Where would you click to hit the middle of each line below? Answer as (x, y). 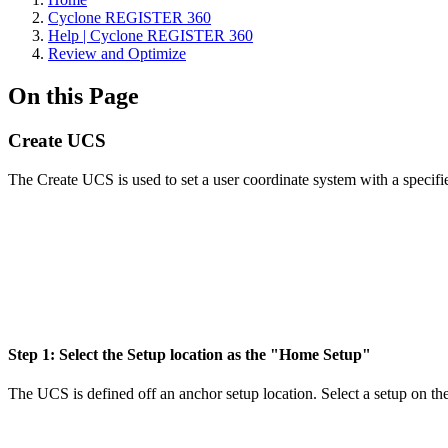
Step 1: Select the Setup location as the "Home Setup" (191, 354)
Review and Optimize (117, 53)
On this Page (73, 95)
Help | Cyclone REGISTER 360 (150, 35)
